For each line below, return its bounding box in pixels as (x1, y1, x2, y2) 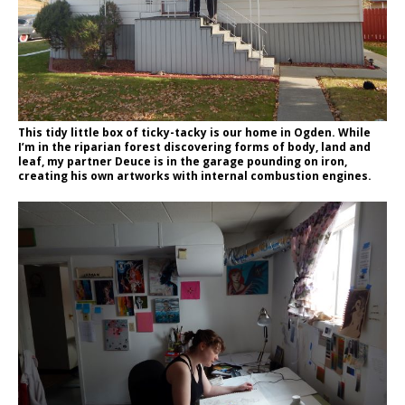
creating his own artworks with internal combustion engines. (18, 167, 372, 184)
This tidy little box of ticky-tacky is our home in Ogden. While (18, 124, 371, 140)
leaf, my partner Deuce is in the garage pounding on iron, (18, 153, 347, 169)
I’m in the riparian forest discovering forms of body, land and (18, 138, 371, 155)
